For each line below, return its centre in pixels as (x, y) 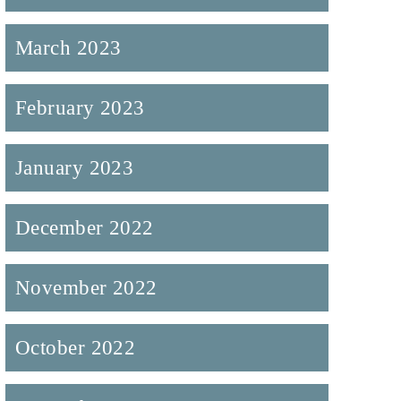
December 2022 (84, 228)
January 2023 (74, 168)
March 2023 (68, 48)
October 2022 (75, 348)
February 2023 (80, 108)
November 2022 (86, 288)
